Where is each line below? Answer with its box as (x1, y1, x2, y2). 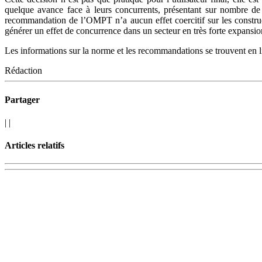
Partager (5, 94, 40, 105)
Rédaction (5, 65, 42, 76)
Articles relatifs (5, 140, 64, 151)
